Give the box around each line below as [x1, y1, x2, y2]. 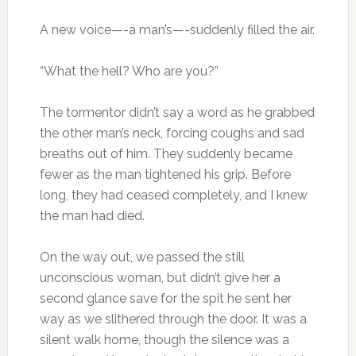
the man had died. [39, 208, 145, 224]
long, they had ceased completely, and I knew [39, 188, 308, 203]
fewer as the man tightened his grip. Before [39, 167, 291, 183]
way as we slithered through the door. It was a [39, 311, 307, 327]
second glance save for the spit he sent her [39, 291, 292, 307]
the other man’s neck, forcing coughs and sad [39, 126, 304, 141]
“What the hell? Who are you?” [39, 64, 219, 79]
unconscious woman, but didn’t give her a [39, 270, 281, 286]
